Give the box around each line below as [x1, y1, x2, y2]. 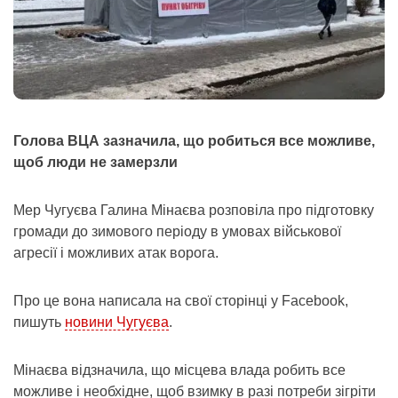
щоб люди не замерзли [13, 155, 178, 171]
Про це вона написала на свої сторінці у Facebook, [13, 293, 348, 309]
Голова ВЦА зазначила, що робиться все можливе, [13, 133, 375, 149]
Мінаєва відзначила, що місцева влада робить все [13, 362, 346, 378]
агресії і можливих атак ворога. [13, 245, 219, 261]
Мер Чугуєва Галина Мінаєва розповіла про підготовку [13, 203, 374, 219]
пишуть [13, 314, 65, 330]
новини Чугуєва [65, 314, 169, 330]
